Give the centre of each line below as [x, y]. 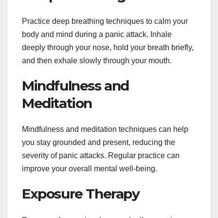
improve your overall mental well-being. [90, 169]
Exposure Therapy [81, 194]
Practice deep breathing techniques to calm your [105, 21]
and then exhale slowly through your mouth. [97, 61]
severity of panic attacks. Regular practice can [101, 156]
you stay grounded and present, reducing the [99, 143]
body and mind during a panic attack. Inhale [97, 35]
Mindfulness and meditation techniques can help [105, 129]
